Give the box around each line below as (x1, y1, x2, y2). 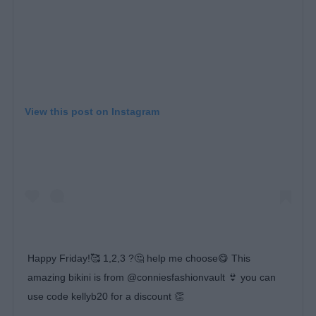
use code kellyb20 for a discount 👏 (27, 291, 184, 303)
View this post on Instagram (24, 106, 159, 117)
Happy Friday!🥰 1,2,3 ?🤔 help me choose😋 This (27, 253, 250, 265)
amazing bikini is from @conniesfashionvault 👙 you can (27, 272, 276, 284)
